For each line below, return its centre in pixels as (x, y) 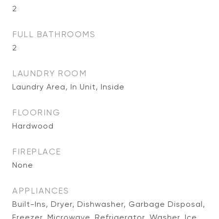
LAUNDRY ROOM (49, 73)
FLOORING (36, 112)
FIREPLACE (37, 152)
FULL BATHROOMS (54, 34)
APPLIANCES (41, 191)
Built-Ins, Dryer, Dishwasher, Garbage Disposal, (109, 204)
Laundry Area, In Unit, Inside (68, 87)
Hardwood (33, 126)
